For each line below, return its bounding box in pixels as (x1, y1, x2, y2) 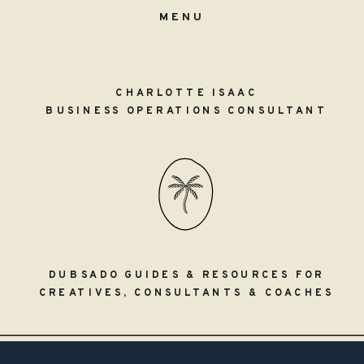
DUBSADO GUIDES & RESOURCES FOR (49, 268, 324, 281)
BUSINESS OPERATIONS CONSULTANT (45, 104, 328, 118)
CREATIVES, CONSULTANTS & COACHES (39, 286, 335, 300)
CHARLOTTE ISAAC (115, 86, 258, 99)
